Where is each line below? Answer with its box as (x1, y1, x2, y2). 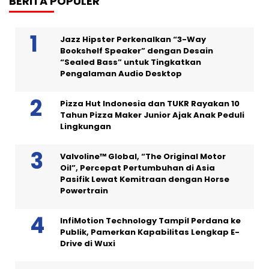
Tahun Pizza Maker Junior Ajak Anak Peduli (60, 109, 244, 121)
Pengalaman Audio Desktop (60, 68, 182, 80)
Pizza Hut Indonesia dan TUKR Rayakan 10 (60, 98, 240, 110)
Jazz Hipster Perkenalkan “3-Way (60, 34, 206, 46)
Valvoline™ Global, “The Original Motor (60, 151, 226, 163)
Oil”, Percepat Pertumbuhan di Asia (60, 162, 215, 174)
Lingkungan (60, 121, 111, 133)
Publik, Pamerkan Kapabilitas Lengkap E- (60, 226, 240, 238)
